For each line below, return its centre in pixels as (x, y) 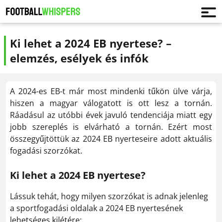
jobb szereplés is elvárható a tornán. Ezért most (111, 127)
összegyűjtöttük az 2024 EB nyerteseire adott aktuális (111, 139)
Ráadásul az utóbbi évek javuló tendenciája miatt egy (111, 115)
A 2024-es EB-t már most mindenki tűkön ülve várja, (111, 91)
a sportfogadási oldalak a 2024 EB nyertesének (96, 208)
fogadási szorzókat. (46, 151)
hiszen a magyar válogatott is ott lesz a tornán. (111, 103)
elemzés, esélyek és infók (79, 58)
